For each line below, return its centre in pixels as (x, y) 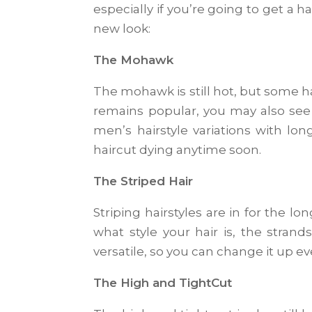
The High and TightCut (163, 283)
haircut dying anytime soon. (178, 150)
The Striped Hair (143, 181)
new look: (122, 29)
